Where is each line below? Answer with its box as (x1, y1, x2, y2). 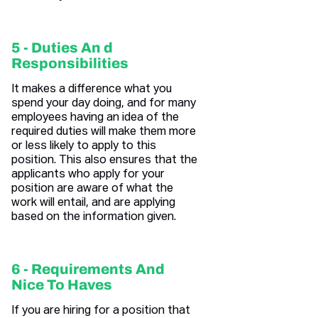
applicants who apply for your (11, 169, 165, 181)
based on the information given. (11, 212, 176, 224)
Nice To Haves (11, 277, 112, 293)
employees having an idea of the (11, 112, 179, 124)
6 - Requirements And (11, 261, 165, 278)
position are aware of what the (11, 183, 173, 195)
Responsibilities (11, 55, 128, 72)
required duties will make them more (11, 126, 196, 138)
